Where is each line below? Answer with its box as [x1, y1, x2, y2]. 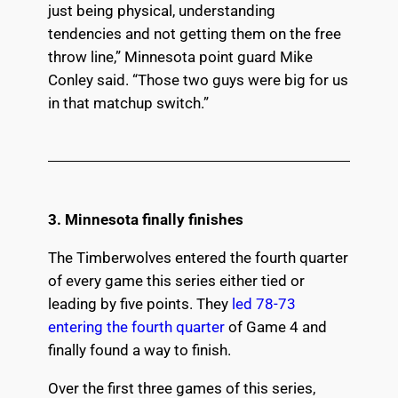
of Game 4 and [224, 317, 327, 336]
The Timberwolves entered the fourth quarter [47, 248, 348, 267]
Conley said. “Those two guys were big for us [47, 71, 348, 90]
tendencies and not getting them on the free [47, 25, 341, 44]
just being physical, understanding [47, 2, 275, 20]
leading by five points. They [47, 294, 232, 313]
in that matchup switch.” [47, 94, 209, 113]
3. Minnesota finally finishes [47, 211, 243, 229]
